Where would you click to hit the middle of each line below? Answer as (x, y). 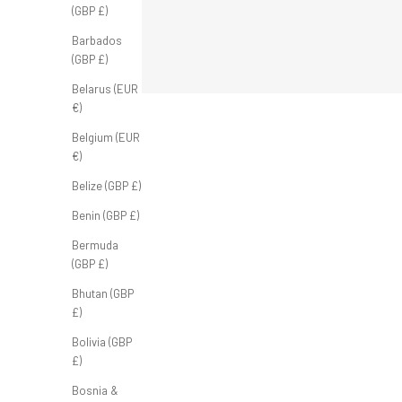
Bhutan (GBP (103, 293)
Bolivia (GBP (102, 341)
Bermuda (95, 245)
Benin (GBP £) (105, 215)
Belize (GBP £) (106, 185)
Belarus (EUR (105, 88)
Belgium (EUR (106, 137)
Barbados (97, 40)
